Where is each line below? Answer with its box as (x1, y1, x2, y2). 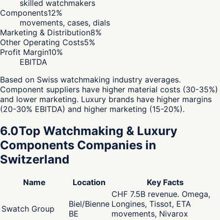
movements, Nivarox (111, 209, 188, 219)
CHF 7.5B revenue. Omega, (111, 189, 210, 199)
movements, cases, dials (20, 17, 110, 27)
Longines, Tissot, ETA (111, 199, 191, 209)
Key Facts (146, 177, 184, 188)
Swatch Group (1, 204, 55, 214)
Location (73, 177, 106, 188)
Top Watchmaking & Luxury (19, 123, 177, 138)
